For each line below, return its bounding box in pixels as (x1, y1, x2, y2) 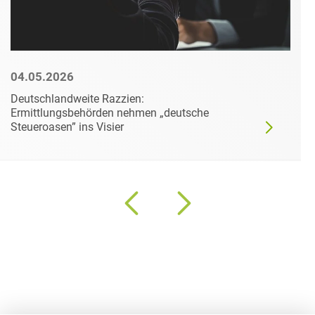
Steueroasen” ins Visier (11, 120, 124, 134)
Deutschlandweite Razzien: (11, 92, 144, 106)
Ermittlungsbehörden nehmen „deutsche (11, 106, 209, 120)
